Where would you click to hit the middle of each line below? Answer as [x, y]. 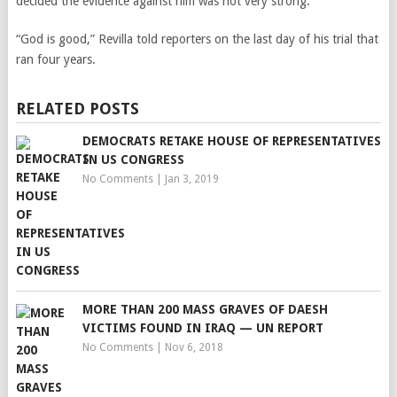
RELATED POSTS [77, 109]
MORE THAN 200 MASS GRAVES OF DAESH [205, 309]
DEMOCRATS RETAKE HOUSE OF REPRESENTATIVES [231, 141]
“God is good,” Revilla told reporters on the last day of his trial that [197, 39]
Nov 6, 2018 [194, 347]
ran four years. [55, 59]
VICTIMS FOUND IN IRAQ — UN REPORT [202, 328]
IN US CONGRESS [133, 160]
